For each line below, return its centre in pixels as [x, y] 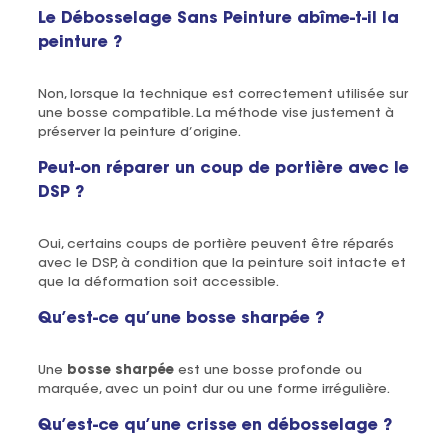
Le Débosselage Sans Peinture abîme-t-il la [218, 18]
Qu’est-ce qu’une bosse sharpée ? [180, 318]
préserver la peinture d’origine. [139, 132]
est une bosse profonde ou [267, 370]
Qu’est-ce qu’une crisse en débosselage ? [214, 425]
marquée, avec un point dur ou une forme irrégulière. [213, 389]
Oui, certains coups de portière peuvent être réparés [215, 244]
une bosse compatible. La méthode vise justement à [215, 113]
